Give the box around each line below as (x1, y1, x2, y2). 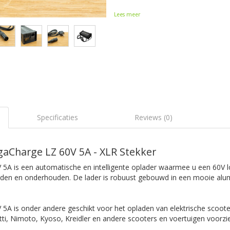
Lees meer (113, 11, 140, 18)
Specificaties (36, 112, 78, 122)
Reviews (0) (135, 112, 173, 122)
